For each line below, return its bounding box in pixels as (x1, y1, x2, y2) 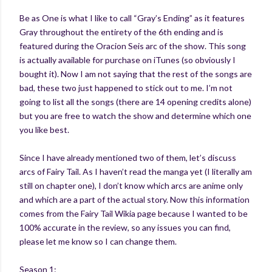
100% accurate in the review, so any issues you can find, (19, 222, 231, 233)
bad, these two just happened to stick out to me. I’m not (19, 82, 233, 93)
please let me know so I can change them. (19, 236, 178, 246)
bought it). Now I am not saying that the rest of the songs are (19, 68, 252, 79)
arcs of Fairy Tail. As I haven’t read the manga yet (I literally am (19, 166, 252, 177)
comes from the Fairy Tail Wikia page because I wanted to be (19, 208, 248, 219)
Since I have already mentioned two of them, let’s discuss (19, 152, 236, 163)
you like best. (19, 124, 71, 135)
